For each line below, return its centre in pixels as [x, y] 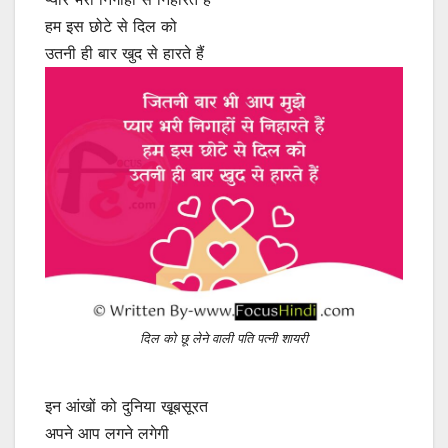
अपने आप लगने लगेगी [107, 433]
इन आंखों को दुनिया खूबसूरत [126, 406]
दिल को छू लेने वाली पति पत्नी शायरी [224, 337]
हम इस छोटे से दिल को [111, 26]
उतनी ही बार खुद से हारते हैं [124, 53]
